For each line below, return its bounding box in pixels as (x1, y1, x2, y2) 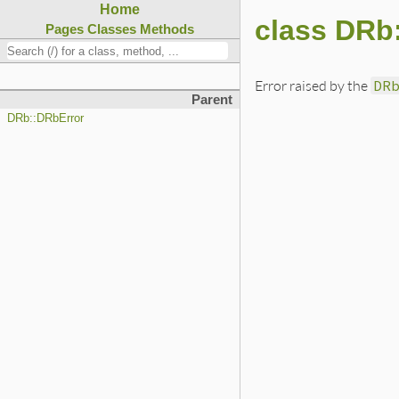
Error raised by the (254, 77, 370, 94)
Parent (191, 93, 232, 108)
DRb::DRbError (7, 112, 84, 126)
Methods (139, 21, 194, 37)
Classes (86, 21, 136, 37)
